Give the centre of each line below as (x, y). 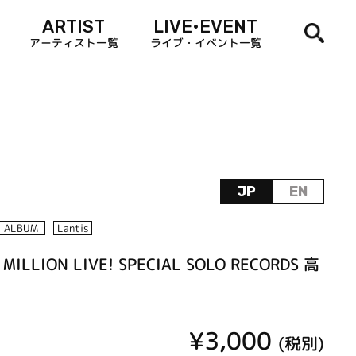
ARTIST (74, 26)
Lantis (72, 228)
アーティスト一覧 (74, 42)
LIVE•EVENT (206, 26)
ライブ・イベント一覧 (205, 42)
